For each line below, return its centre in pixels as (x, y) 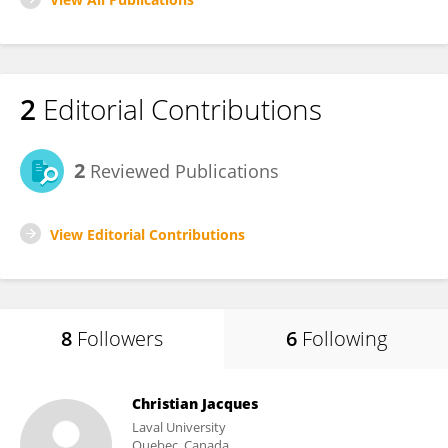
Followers (120, 338)
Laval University (179, 427)
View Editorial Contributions (147, 234)
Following (344, 338)
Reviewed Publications (182, 171)
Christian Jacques (195, 403)
